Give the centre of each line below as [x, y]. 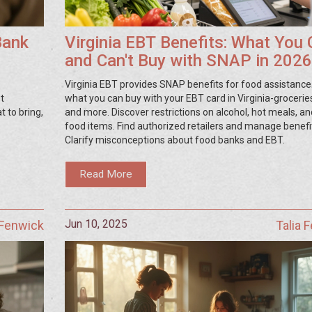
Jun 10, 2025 [96, 224]
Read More [106, 174]
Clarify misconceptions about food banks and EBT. [174, 140]
